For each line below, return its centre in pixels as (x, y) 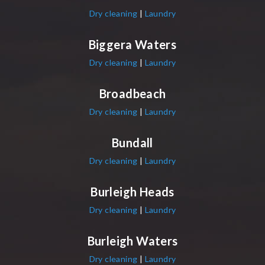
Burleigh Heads (132, 191)
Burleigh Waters (132, 240)
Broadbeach (132, 93)
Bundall (132, 142)
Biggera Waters (132, 44)
